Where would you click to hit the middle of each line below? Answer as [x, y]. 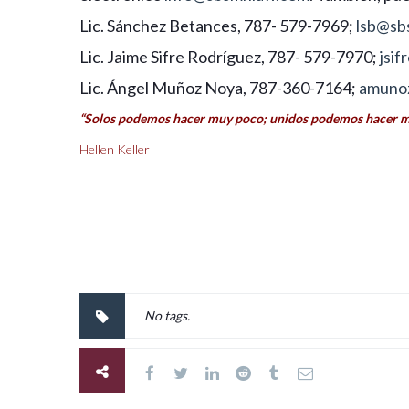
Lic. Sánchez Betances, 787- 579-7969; [218, 25]
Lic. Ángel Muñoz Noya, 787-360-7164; [219, 87]
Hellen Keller [115, 149]
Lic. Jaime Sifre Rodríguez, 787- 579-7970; [230, 56]
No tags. [167, 315]
